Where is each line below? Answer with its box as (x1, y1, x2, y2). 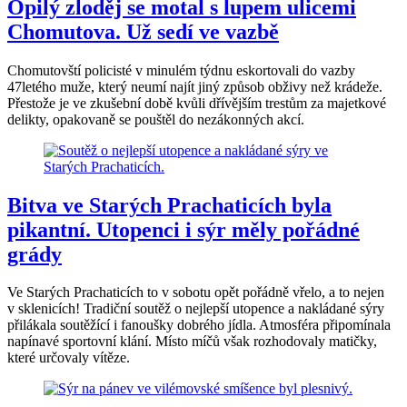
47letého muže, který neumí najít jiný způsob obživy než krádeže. (7, 78, 382, 94)
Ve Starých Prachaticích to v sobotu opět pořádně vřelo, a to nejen (7, 284, 384, 301)
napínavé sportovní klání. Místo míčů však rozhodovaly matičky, (7, 333, 377, 350)
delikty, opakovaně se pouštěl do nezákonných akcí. (7, 111, 304, 127)
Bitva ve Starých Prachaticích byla (7, 193, 332, 217)
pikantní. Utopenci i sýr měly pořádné (7, 217, 360, 242)
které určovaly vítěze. (7, 350, 130, 366)
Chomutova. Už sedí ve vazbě (7, 19, 279, 44)
